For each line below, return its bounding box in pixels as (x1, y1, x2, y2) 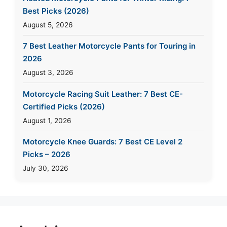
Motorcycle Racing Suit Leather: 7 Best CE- (23, 89, 183, 99)
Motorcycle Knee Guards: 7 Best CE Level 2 (23, 137, 182, 146)
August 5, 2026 (23, 20, 73, 29)
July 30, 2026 (23, 164, 68, 172)
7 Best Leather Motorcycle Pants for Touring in (23, 41, 196, 51)
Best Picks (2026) (23, 6, 89, 16)
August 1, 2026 (23, 116, 71, 125)
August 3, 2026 (23, 68, 73, 77)
